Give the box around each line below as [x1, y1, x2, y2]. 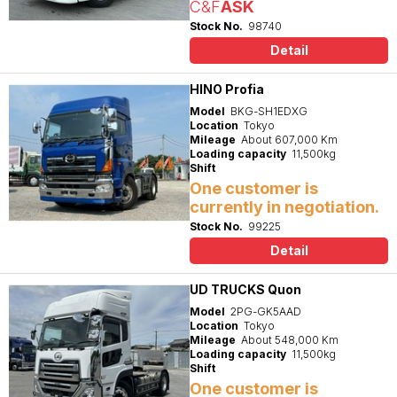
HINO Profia [190, 82, 264, 97]
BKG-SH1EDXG [230, 105, 307, 118]
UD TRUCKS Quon [190, 282, 301, 297]
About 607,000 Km [241, 133, 338, 146]
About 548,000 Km [241, 333, 339, 346]
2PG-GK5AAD [230, 305, 301, 318]
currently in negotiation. [190, 198, 379, 216]
